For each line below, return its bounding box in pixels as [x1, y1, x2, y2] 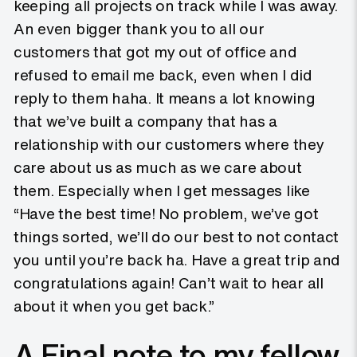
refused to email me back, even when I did [14, 64, 312, 87]
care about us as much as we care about [14, 156, 302, 179]
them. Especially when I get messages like [14, 179, 310, 202]
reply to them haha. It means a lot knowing [14, 87, 316, 110]
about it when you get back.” [14, 295, 214, 318]
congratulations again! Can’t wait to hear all [14, 272, 324, 295]
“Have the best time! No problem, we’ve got [14, 202, 319, 226]
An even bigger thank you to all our [14, 18, 265, 41]
